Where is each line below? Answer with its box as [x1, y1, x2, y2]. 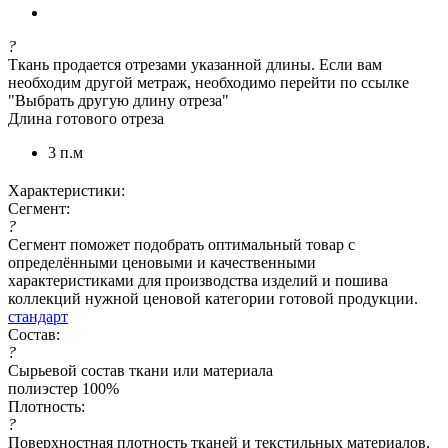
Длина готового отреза [8, 109, 164, 127]
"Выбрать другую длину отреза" [8, 91, 229, 109]
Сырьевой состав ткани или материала [8, 361, 273, 379]
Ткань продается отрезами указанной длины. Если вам [8, 55, 382, 73]
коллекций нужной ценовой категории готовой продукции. [8, 289, 418, 307]
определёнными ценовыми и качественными [8, 253, 316, 271]
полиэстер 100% [8, 379, 119, 397]
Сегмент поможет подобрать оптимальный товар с [8, 235, 355, 253]
